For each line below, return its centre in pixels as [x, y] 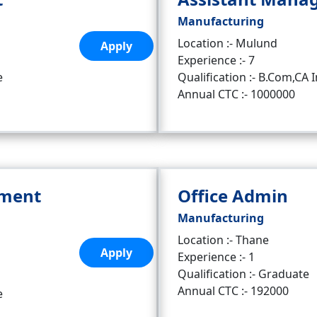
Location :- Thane [223, 240]
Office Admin [233, 196]
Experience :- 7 [216, 60]
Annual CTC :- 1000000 [236, 94]
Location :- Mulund [227, 43]
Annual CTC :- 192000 [233, 291]
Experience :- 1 [216, 257]
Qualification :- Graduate [243, 274]
